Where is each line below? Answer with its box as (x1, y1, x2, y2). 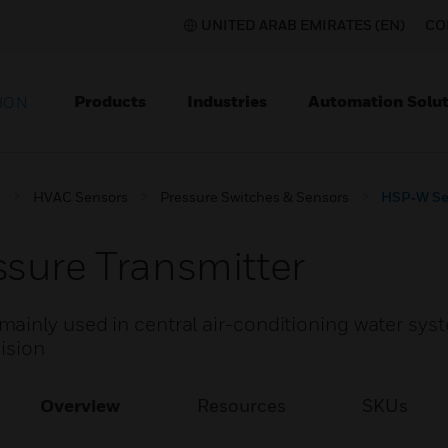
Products (74, 91, 146, 111)
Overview (40, 395, 121, 416)
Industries (187, 91, 267, 111)
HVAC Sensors (33, 188, 128, 205)
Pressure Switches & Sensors (160, 188, 349, 205)
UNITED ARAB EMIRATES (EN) (201, 16, 405, 33)
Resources (196, 395, 286, 416)
